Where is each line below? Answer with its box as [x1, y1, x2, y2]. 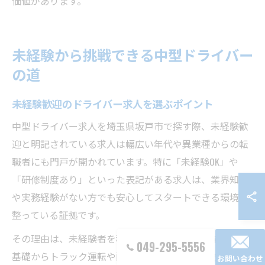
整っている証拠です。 [12, 208, 105, 222]
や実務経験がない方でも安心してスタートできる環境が [12, 190, 248, 204]
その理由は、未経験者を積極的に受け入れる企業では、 [12, 231, 248, 245]
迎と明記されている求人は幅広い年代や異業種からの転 [12, 137, 248, 151]
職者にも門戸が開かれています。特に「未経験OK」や [12, 154, 238, 169]
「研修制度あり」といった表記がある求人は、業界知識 [12, 172, 248, 186]
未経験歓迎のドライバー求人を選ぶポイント [12, 96, 213, 111]
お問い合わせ [217, 253, 263, 264]
